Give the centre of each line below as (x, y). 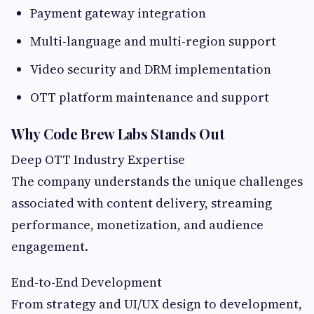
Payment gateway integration (118, 13)
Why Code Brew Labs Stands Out (118, 133)
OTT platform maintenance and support (150, 97)
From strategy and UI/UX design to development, (157, 303)
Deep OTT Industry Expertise (98, 159)
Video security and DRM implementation (151, 69)
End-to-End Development (87, 282)
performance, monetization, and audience (137, 224)
